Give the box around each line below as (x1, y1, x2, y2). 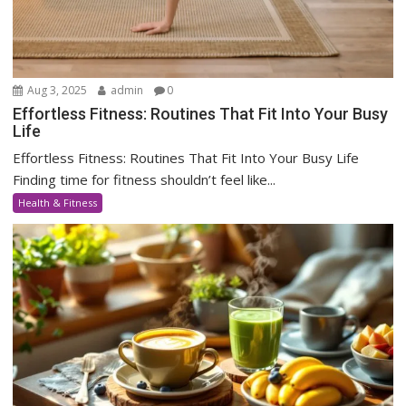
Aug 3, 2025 (24, 82, 88, 99)
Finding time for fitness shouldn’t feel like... (13, 170, 276, 189)
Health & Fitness (18, 196, 98, 210)
